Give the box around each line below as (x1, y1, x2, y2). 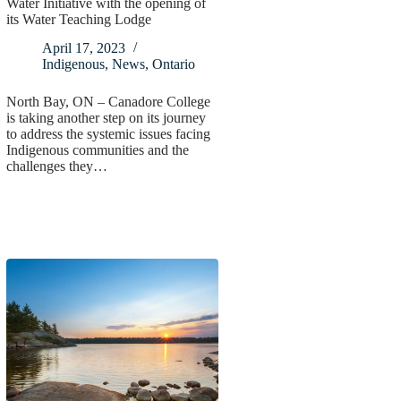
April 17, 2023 (41, 40, 125, 56)
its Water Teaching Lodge (5, 11, 151, 27)
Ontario (151, 56, 195, 73)
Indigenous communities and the (5, 142, 189, 158)
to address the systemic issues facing (5, 126, 210, 142)
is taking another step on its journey (5, 110, 206, 126)
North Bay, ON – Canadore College (5, 94, 210, 110)
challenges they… (5, 158, 107, 175)
